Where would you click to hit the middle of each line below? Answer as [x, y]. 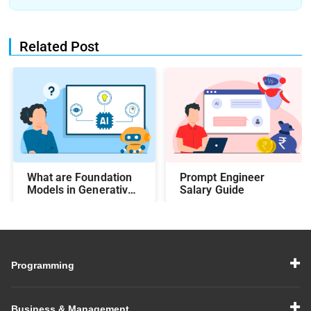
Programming [43, 265]
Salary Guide [212, 190]
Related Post [60, 46]
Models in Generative [81, 190]
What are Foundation [79, 177]
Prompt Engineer [222, 177]
